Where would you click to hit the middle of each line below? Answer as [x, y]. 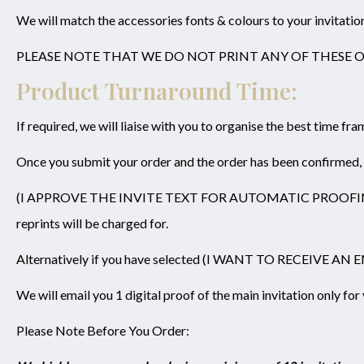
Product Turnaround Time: [157, 91]
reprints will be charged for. [92, 223]
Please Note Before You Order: [103, 331]
